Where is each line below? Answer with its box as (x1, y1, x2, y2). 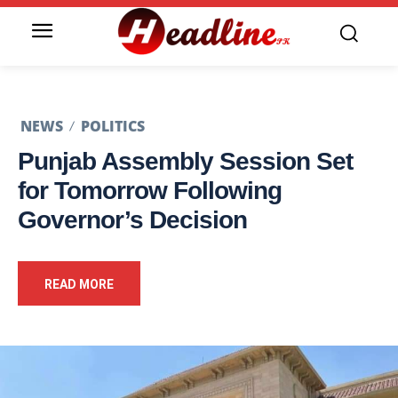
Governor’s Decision (18, 206, 247, 235)
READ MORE (44, 277, 114, 292)
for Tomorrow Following (18, 177, 282, 205)
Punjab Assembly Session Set (18, 147, 353, 176)
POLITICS (81, 116, 145, 137)
